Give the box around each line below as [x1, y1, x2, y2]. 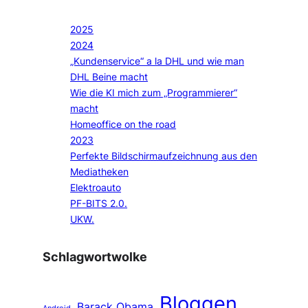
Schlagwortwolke [43, 249, 148, 265]
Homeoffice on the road [70, 119, 177, 131]
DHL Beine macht [70, 71, 148, 83]
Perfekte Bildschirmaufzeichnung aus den [70, 151, 258, 162]
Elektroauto [70, 182, 122, 194]
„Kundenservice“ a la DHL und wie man [70, 56, 245, 67]
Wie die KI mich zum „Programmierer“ [70, 87, 238, 99]
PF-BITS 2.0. [70, 198, 128, 210]
